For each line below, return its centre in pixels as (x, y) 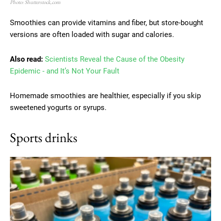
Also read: (26, 59)
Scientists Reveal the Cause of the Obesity (115, 59)
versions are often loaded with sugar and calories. (92, 34)
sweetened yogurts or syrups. (58, 107)
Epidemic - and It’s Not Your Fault (65, 71)
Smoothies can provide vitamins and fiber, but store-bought (107, 22)
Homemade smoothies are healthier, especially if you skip (105, 95)
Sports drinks (44, 137)
